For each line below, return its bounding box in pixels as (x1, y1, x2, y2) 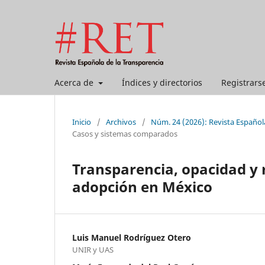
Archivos (106, 116, 136, 127)
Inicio (72, 116, 91, 127)
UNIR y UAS (72, 244, 114, 255)
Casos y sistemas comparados (72, 128, 177, 139)
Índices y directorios (121, 76, 202, 88)
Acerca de (54, 76, 96, 88)
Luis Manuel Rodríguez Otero (72, 231, 191, 243)
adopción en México (72, 176, 212, 196)
